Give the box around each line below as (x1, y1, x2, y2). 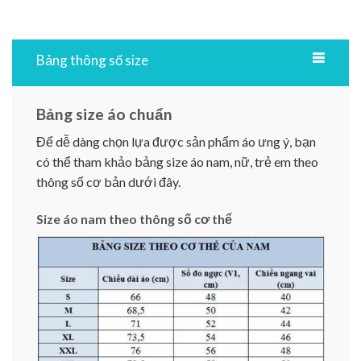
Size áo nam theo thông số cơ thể (36, 211, 232, 227)
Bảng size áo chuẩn (36, 104, 172, 123)
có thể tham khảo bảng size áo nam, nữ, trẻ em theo (36, 154, 318, 170)
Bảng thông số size (36, 51, 148, 68)
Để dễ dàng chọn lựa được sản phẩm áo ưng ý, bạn (36, 134, 316, 150)
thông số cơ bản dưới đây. (36, 174, 180, 190)
